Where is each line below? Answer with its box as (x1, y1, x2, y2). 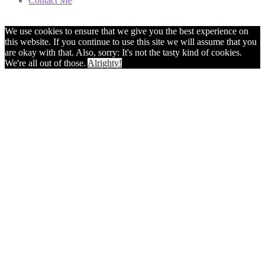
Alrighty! (88, 58, 122, 69)
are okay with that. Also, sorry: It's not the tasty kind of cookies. (5, 47, 242, 58)
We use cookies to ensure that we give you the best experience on (5, 26, 248, 37)
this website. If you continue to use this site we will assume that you (5, 37, 257, 47)
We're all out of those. (5, 58, 88, 69)
